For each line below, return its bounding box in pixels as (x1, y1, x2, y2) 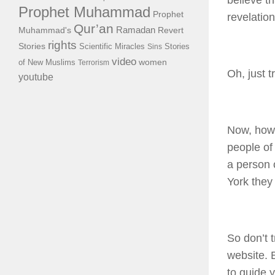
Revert (158, 26, 184, 35)
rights (48, 39, 77, 52)
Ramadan (116, 25, 155, 35)
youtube (18, 72, 53, 82)
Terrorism (78, 58, 109, 67)
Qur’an (74, 21, 114, 36)
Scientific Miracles (79, 42, 145, 51)
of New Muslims (18, 58, 76, 67)
